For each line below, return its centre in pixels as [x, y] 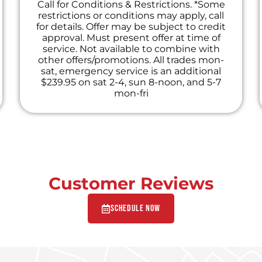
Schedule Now [135, 209]
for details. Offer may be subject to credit [131, 27]
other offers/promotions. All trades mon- [131, 60]
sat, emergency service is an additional [131, 71]
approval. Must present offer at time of [131, 38]
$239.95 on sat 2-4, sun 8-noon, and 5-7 [131, 82]
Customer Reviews [131, 184]
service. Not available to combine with [131, 49]
